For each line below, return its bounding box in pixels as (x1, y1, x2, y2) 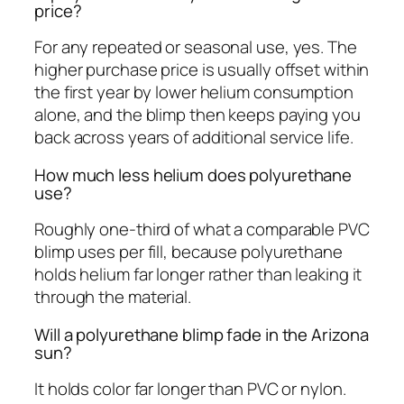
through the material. (34, 285, 191, 309)
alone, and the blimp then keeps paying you (34, 103, 361, 127)
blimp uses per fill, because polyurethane (34, 240, 343, 264)
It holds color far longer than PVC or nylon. (34, 377, 346, 401)
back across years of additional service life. (34, 125, 353, 150)
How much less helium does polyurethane (34, 162, 353, 187)
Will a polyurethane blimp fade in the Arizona (34, 322, 369, 346)
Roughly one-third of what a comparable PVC (34, 217, 370, 242)
